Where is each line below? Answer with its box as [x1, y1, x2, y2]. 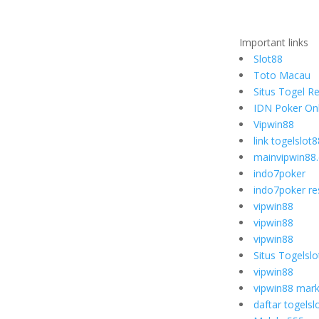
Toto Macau [253, 68, 310, 82]
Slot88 [253, 51, 283, 66]
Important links [239, 35, 308, 49]
